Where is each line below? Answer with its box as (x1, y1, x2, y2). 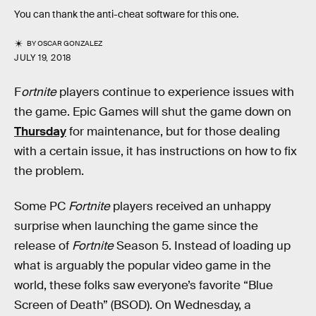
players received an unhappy (110, 198, 271, 214)
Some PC (14, 198, 68, 214)
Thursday (14, 124, 66, 140)
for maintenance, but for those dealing (66, 124, 280, 140)
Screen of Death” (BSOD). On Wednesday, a (14, 297, 251, 312)
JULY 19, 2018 (14, 52, 72, 64)
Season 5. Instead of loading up (114, 238, 291, 253)
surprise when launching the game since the (14, 218, 258, 233)
